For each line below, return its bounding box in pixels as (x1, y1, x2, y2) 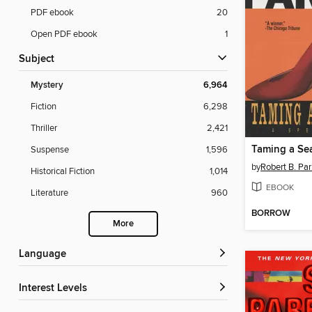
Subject (25, 53, 54, 66)
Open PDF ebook (31, 29, 97, 40)
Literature (31, 187, 68, 199)
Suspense (31, 144, 69, 156)
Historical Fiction (31, 166, 95, 178)
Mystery (31, 79, 63, 92)
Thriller (31, 123, 57, 134)
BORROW (251, 208, 290, 220)
